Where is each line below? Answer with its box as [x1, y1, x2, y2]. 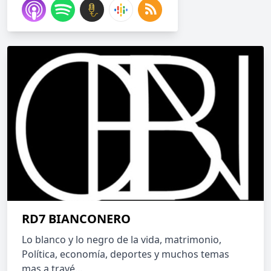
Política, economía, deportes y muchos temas [22, 247, 229, 261]
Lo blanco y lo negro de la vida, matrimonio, [22, 233, 221, 246]
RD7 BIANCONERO [22, 211, 131, 227]
